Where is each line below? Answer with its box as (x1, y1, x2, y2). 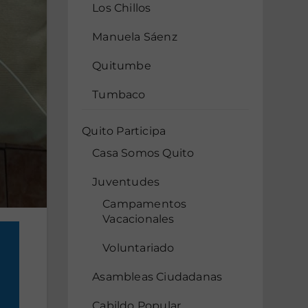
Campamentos (102, 197, 187, 210)
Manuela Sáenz (92, 30, 177, 43)
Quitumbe (92, 59, 151, 72)
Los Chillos (92, 1, 151, 14)
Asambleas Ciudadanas (92, 270, 223, 283)
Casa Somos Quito (92, 146, 195, 159)
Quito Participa (82, 124, 166, 137)
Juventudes (92, 175, 160, 188)
